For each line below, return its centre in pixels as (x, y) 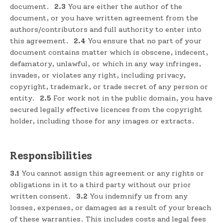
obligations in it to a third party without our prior (101, 185)
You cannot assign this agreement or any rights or (112, 173)
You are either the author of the (124, 6)
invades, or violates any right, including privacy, (98, 75)
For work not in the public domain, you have (132, 98)
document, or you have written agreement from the (104, 18)
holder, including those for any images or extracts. (102, 121)
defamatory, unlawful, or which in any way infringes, (106, 63)
